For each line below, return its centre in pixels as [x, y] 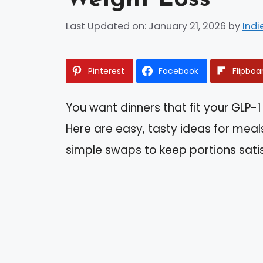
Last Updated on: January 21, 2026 [146, 26]
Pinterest [106, 71]
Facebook [178, 71]
